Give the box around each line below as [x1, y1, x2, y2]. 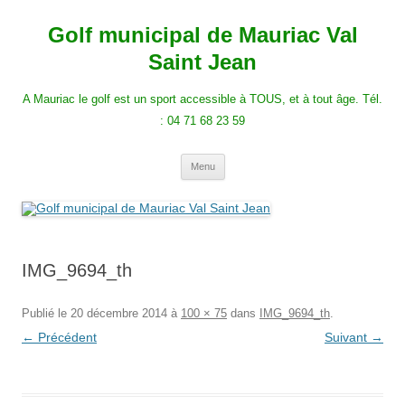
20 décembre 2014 [71, 306, 167, 320]
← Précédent [22, 330, 97, 344]
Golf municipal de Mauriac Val [47, 23, 358, 47]
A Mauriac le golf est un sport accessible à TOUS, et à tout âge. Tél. [23, 92, 382, 106]
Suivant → [325, 330, 383, 344]
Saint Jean [148, 50, 257, 74]
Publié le [22, 306, 71, 320]
